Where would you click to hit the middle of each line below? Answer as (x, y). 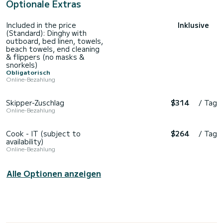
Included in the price (41, 25)
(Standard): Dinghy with (46, 33)
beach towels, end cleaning (53, 49)
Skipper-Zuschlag (35, 102)
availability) (25, 141)
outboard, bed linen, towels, (55, 41)
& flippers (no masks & (45, 56)
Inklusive (193, 25)
